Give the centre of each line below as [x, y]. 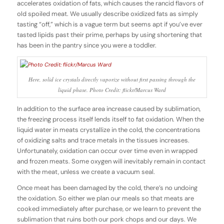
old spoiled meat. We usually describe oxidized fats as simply [107, 14]
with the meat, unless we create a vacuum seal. [86, 171]
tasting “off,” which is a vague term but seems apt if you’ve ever [109, 24]
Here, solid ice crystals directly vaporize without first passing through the [112, 79]
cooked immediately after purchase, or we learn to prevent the [109, 208]
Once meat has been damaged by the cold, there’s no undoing [107, 187]
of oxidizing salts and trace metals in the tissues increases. [103, 140]
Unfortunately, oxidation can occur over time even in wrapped [107, 150]
